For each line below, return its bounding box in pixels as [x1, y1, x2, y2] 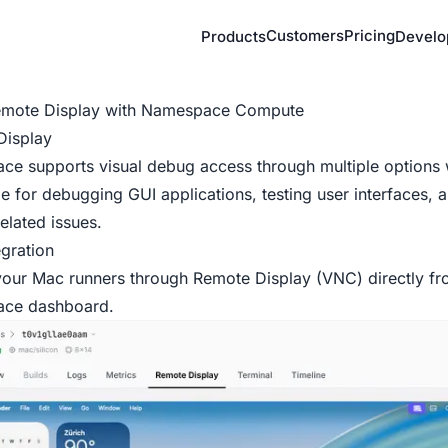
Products [201, 27, 266, 46]
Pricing [344, 26, 395, 45]
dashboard [28, 296, 109, 316]
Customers [266, 26, 344, 45]
